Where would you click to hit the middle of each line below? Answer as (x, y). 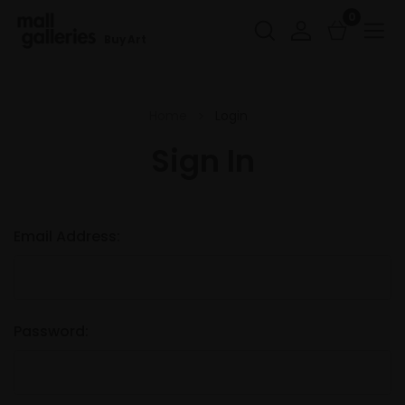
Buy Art (126, 40)
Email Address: (67, 236)
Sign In (202, 161)
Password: (51, 331)
